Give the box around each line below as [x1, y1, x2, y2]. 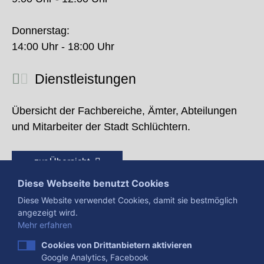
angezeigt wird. [18, 207, 78, 217]
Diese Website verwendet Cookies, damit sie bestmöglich [18, 194, 237, 205]
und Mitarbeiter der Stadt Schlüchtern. [12, 121, 190, 133]
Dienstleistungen [31, 71, 136, 87]
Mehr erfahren [18, 219, 72, 230]
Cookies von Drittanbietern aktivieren [41, 239, 192, 250]
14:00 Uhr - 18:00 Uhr [12, 41, 114, 52]
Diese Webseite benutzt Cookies [18, 177, 169, 189]
